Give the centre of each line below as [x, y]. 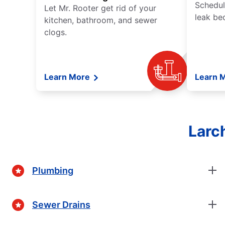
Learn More [68, 77]
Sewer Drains [61, 204]
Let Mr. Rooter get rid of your [100, 8]
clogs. [55, 32]
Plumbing [53, 170]
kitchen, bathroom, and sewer [101, 20]
